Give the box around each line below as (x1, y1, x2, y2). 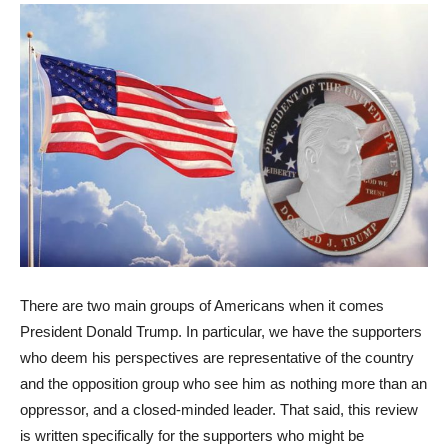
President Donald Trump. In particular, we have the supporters (20, 323, 422, 341)
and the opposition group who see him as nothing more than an (20, 375, 427, 393)
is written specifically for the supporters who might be (20, 427, 364, 445)
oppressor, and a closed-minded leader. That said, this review (20, 401, 418, 419)
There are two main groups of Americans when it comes (20, 297, 384, 315)
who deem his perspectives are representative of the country (20, 349, 414, 367)
